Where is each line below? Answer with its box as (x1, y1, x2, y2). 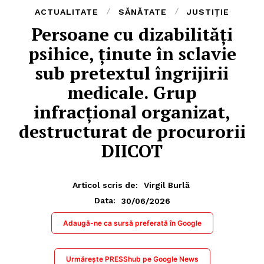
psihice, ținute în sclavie (28, 41, 236, 65)
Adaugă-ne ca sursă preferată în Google (62, 219, 202, 228)
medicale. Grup (67, 80, 197, 104)
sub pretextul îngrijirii (35, 61, 229, 85)
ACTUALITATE (35, 6, 98, 16)
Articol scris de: (72, 180, 138, 190)
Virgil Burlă (144, 180, 190, 190)
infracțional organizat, (34, 100, 230, 124)
